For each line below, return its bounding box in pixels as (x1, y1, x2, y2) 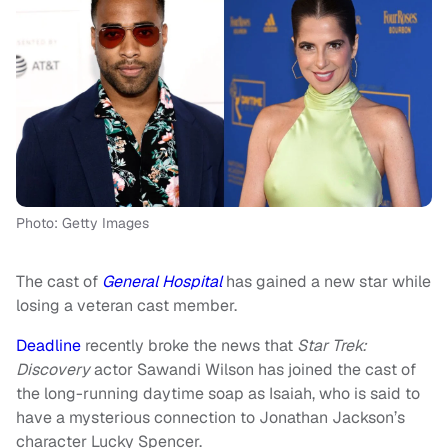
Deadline (16, 335, 81, 356)
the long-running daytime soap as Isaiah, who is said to (16, 383, 420, 404)
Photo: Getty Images (16, 214, 149, 232)
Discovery (16, 359, 94, 380)
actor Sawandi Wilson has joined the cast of (94, 359, 416, 380)
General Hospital (102, 271, 222, 292)
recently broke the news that (81, 335, 297, 356)
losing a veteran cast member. (16, 295, 237, 316)
